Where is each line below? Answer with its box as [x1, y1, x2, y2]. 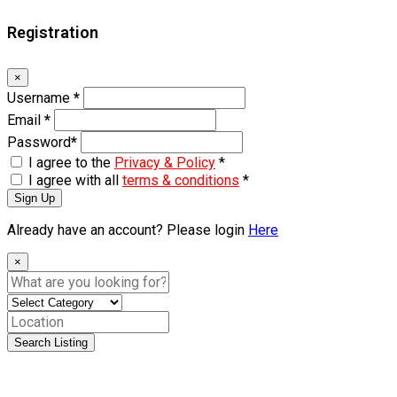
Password [7, 133, 71, 151]
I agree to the [28, 153, 114, 171]
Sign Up [14, 191, 55, 205]
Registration [7, 22, 98, 42]
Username [7, 89, 74, 106]
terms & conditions [122, 171, 239, 189]
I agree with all [28, 171, 122, 189]
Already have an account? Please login [7, 221, 248, 238]
